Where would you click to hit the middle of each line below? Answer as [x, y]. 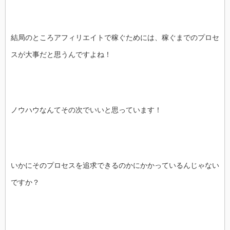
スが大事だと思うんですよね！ [61, 54]
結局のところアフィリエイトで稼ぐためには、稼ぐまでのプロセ [115, 37]
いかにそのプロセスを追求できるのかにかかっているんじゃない [115, 165]
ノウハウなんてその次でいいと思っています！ [86, 110]
